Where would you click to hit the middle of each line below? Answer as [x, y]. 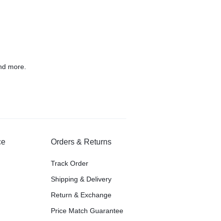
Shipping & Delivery [81, 179]
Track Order [70, 163]
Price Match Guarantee [87, 211]
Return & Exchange [81, 195]
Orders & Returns [81, 142]
